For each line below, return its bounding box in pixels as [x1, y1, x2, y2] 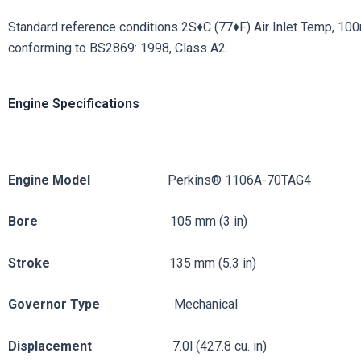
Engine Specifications [8, 96, 139, 112]
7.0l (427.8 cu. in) [172, 338, 267, 355]
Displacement [8, 338, 172, 355]
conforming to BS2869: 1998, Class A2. [8, 40, 228, 56]
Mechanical [174, 297, 238, 313]
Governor [8, 297, 67, 313]
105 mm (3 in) [170, 214, 247, 230]
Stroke [8, 255, 169, 271]
